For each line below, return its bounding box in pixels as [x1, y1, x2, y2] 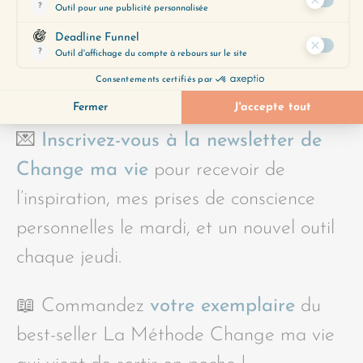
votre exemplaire [150, 296, 295, 316]
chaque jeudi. [16, 247, 122, 267]
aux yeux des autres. [16, 20, 179, 41]
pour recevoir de [148, 160, 285, 180]
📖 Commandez [16, 296, 150, 316]
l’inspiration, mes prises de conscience [16, 189, 315, 209]
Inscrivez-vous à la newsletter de [41, 130, 322, 151]
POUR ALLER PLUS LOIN [16, 82, 298, 105]
